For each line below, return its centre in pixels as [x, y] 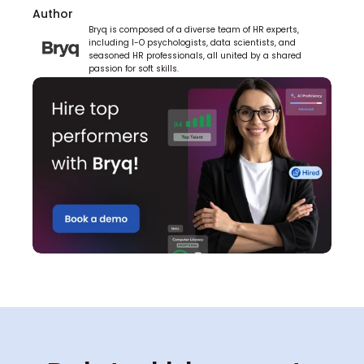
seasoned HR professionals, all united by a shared [195, 55]
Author [53, 14]
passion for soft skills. [134, 68]
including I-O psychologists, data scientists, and [192, 42]
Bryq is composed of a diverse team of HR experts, [194, 29]
